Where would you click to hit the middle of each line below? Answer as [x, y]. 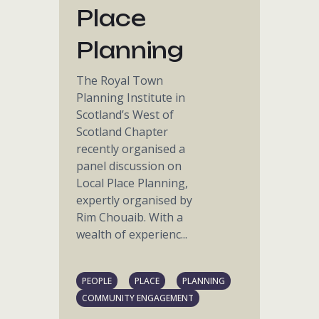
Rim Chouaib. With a [130, 217]
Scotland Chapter [122, 132]
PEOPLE [97, 281]
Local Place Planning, [132, 183]
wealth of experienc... [132, 234]
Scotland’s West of [125, 115]
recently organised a [131, 149]
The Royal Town [120, 80]
